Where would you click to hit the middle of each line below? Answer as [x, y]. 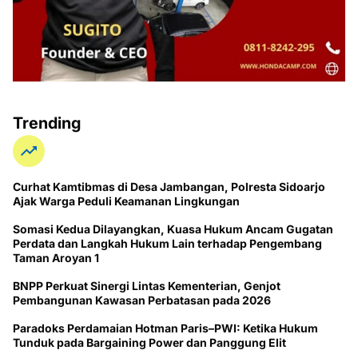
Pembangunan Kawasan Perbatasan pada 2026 [142, 300]
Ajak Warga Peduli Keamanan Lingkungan [126, 201]
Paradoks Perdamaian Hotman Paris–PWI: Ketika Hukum [165, 328]
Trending [47, 123]
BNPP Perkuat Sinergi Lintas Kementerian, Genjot [147, 285]
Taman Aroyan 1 [56, 257]
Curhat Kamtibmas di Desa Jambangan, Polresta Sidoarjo [169, 186]
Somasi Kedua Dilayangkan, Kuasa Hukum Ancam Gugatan [173, 229]
